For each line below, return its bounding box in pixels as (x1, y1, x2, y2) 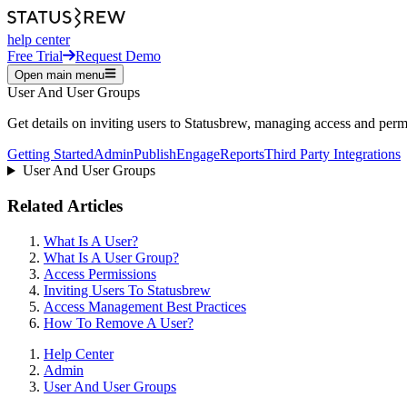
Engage (176, 146, 220, 163)
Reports (220, 146, 264, 163)
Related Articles (7, 195, 123, 215)
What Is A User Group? (44, 249, 179, 265)
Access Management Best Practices (44, 298, 246, 314)
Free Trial (7, 47, 63, 64)
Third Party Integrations (264, 146, 401, 163)
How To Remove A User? (44, 314, 194, 331)
